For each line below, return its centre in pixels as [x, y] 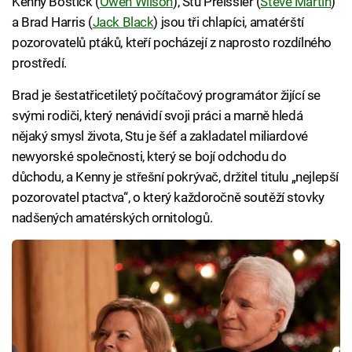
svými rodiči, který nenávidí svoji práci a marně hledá [158, 115]
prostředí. [39, 62]
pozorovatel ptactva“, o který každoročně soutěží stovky [168, 197]
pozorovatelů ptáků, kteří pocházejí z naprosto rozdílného [172, 42]
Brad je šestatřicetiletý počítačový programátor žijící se [166, 95]
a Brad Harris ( [52, 22]
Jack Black [123, 22]
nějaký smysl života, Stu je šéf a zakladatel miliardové [160, 136]
